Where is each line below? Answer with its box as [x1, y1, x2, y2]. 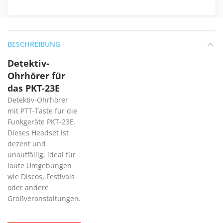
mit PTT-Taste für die [7, 106, 77, 115]
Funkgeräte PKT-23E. [7, 116, 76, 126]
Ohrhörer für [7, 69, 65, 82]
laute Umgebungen [7, 160, 72, 170]
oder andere [7, 182, 49, 192]
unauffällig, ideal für [7, 149, 76, 159]
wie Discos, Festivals [7, 171, 75, 181]
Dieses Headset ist [7, 127, 69, 137]
